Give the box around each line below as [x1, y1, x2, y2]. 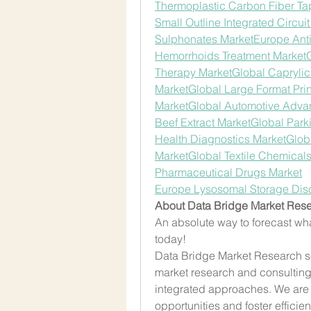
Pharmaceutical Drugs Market [155, 165, 302, 179]
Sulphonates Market [155, 31, 253, 46]
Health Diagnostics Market [155, 131, 286, 146]
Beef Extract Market [155, 115, 251, 129]
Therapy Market [155, 65, 232, 79]
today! [155, 231, 186, 246]
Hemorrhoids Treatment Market [155, 48, 306, 62]
